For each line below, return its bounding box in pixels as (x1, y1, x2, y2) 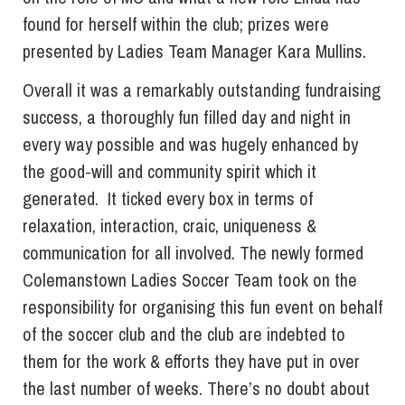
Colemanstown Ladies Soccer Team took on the (23, 268, 357, 293)
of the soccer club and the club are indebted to (23, 322, 345, 347)
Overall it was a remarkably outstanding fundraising (23, 78, 381, 103)
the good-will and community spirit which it (23, 159, 316, 184)
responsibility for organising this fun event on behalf (23, 295, 382, 320)
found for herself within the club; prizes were (23, 12, 329, 37)
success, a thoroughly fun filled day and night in (23, 105, 351, 130)
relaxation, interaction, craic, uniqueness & (23, 213, 316, 239)
